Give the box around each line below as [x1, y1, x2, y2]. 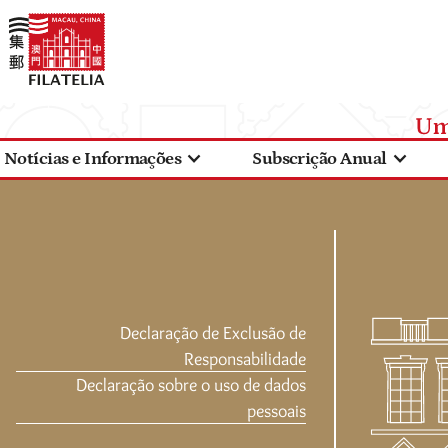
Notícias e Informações [4, 149, 182, 169]
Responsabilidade [183, 348, 306, 370]
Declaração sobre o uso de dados [75, 374, 306, 396]
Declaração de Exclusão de [119, 322, 306, 344]
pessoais [246, 400, 306, 422]
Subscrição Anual [252, 149, 387, 169]
